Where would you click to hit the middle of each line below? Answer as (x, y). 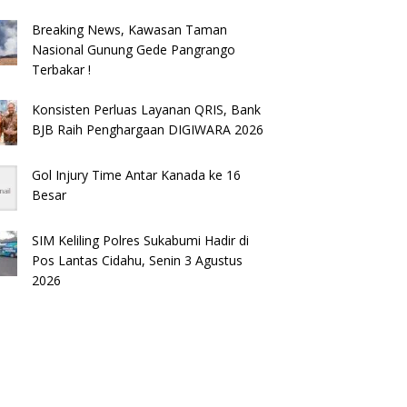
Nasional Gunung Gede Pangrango (134, 50)
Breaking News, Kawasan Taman (130, 30)
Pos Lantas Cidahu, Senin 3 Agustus (138, 260)
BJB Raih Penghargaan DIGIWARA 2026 (148, 129)
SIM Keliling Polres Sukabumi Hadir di (141, 240)
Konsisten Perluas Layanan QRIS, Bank (147, 109)
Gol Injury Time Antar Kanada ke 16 (137, 175)
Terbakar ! (62, 69)
